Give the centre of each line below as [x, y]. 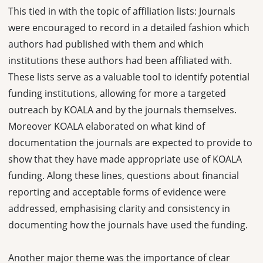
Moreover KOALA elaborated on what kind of [107, 126]
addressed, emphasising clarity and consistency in [119, 208]
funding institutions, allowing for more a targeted [117, 93]
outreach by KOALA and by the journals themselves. [122, 109]
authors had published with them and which [106, 44]
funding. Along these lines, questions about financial [124, 175]
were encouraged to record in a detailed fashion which [129, 27]
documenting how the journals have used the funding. [128, 225]
